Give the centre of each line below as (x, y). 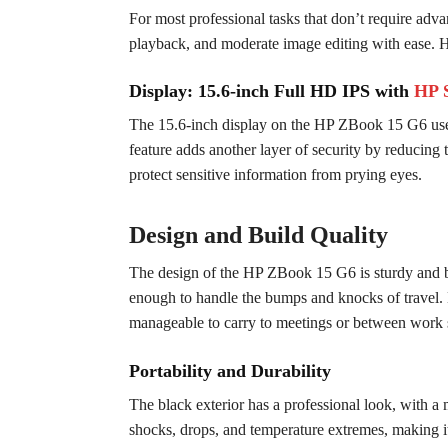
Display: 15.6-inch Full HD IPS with (271, 91)
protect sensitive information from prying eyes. (275, 175)
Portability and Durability (229, 370)
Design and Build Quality (258, 235)
